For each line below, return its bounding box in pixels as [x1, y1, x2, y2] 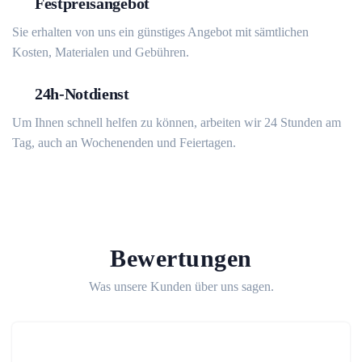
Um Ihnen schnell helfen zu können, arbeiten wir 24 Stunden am [12, 116, 341, 129]
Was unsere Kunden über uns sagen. [88, 280, 274, 293]
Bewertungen [110, 245, 252, 271]
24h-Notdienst [35, 85, 129, 103]
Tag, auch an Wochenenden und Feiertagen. [12, 136, 236, 149]
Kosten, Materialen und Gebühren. [12, 45, 189, 59]
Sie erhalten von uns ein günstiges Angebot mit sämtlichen [12, 25, 309, 39]
